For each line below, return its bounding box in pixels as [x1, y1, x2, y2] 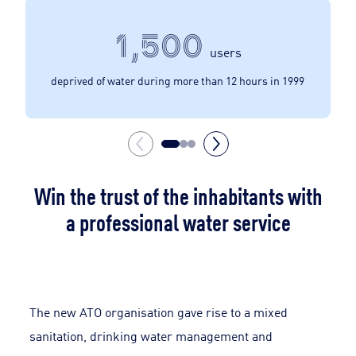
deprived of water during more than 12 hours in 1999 [51, 72, 305, 87]
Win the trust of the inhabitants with [33, 178, 323, 211]
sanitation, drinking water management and [29, 327, 273, 344]
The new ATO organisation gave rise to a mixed [29, 303, 288, 320]
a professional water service [65, 204, 291, 237]
